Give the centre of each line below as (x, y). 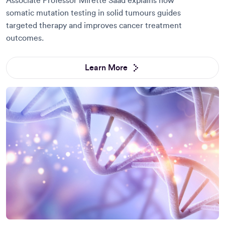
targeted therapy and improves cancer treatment (94, 25)
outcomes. (25, 38)
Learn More (106, 68)
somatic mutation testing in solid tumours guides (93, 13)
